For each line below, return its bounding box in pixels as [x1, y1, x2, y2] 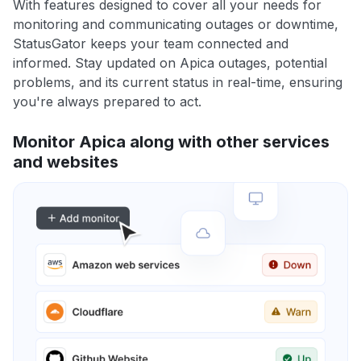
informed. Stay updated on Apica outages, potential [13, 55, 327, 72]
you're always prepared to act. [13, 93, 201, 110]
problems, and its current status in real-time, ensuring [13, 74, 342, 91]
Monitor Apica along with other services [13, 132, 330, 152]
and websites [13, 152, 118, 172]
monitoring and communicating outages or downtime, [13, 16, 338, 33]
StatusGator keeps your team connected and [13, 35, 288, 52]
